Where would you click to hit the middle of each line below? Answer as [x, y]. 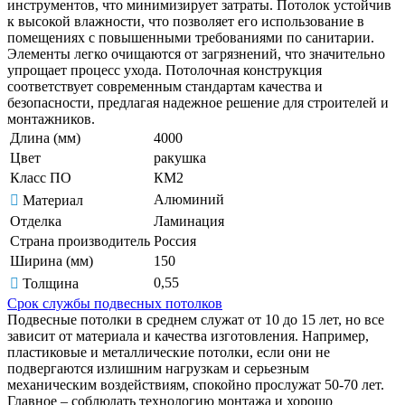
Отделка [36, 221]
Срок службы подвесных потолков [115, 303]
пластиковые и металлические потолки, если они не [169, 352]
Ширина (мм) [52, 260]
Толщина [51, 283]
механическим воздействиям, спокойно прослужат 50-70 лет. [196, 384]
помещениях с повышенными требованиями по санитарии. [191, 37]
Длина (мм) [45, 137]
